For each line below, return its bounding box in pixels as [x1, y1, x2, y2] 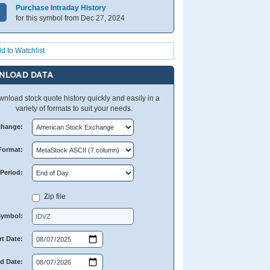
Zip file [43, 192, 66, 201]
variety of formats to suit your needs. [16, 104, 133, 113]
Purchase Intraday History [16, 4, 107, 12]
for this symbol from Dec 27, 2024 [16, 14, 125, 22]
